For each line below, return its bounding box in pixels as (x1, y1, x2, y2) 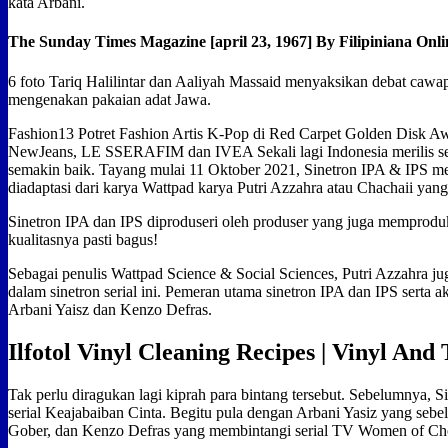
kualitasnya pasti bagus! (8, 230, 158, 248)
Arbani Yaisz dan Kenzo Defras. (8, 300, 212, 318)
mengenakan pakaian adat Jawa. (8, 90, 211, 108)
